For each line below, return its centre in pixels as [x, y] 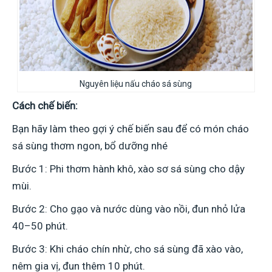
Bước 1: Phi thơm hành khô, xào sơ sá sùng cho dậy [128, 169]
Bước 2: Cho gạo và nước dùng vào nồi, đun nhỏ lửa [129, 209]
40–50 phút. [40, 226]
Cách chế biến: [45, 106]
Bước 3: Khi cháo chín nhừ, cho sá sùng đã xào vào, [127, 249]
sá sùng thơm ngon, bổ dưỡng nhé [90, 146]
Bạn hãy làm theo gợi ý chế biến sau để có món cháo [131, 129]
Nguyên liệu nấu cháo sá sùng [136, 84]
